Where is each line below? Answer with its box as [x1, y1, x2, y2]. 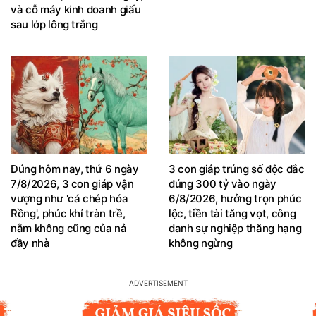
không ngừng [169, 236, 233, 250]
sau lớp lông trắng [11, 18, 98, 32]
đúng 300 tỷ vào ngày [169, 176, 276, 190]
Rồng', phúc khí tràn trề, [11, 206, 126, 220]
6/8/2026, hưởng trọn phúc [169, 191, 302, 205]
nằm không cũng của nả [11, 221, 127, 235]
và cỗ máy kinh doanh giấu [11, 3, 141, 17]
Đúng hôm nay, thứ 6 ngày [11, 162, 139, 176]
